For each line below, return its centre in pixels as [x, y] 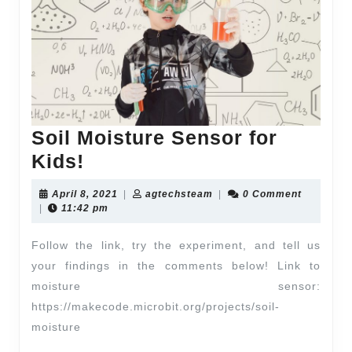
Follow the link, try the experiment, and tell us [176, 246]
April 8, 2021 [85, 194]
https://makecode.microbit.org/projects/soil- [156, 307]
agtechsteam [179, 194]
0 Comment [272, 194]
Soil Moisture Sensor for [154, 138]
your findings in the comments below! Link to [176, 266]
